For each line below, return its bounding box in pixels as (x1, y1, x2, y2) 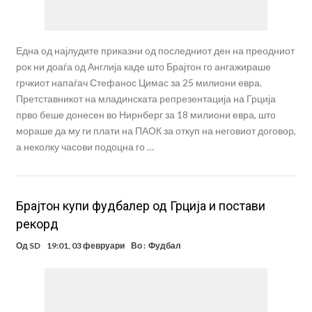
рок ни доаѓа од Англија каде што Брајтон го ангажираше (15, 61, 271, 73)
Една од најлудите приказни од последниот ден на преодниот (15, 45, 295, 57)
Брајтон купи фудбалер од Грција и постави (15, 198, 265, 214)
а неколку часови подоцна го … (15, 141, 154, 153)
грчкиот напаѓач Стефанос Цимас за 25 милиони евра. (15, 77, 262, 89)
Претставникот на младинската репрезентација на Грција (15, 93, 276, 105)
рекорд (15, 217, 58, 232)
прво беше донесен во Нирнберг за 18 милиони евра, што (15, 109, 276, 121)
